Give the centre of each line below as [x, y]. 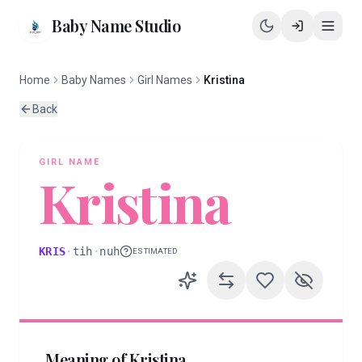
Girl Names [165, 80]
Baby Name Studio [116, 25]
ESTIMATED [156, 251]
